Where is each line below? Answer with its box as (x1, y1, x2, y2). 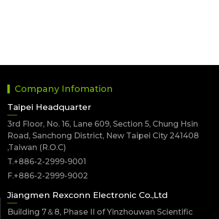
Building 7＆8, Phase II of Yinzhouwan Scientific (7, 207, 193, 217)
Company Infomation (15, 83, 113, 94)
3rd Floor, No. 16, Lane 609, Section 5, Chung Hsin (7, 119, 198, 129)
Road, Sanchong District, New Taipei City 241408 (7, 131, 199, 140)
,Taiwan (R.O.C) (7, 142, 66, 152)
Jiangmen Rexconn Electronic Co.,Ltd (7, 190, 168, 200)
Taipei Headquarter (7, 102, 91, 112)
